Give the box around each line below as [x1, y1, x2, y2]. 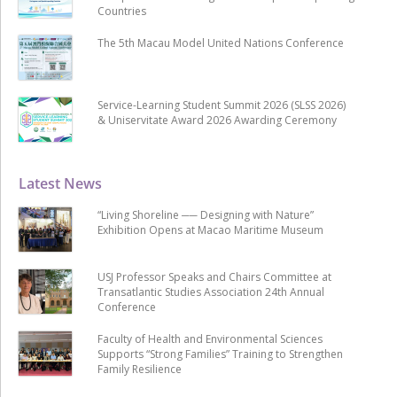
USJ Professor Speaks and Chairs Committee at [97, 269, 331, 284]
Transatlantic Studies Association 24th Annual [97, 284, 324, 300]
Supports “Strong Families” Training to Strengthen [97, 346, 343, 362]
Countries [97, 4, 146, 19]
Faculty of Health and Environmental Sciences [97, 331, 323, 346]
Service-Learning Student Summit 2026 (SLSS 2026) [97, 97, 346, 113]
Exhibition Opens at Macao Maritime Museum [97, 222, 323, 237]
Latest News [19, 174, 102, 193]
